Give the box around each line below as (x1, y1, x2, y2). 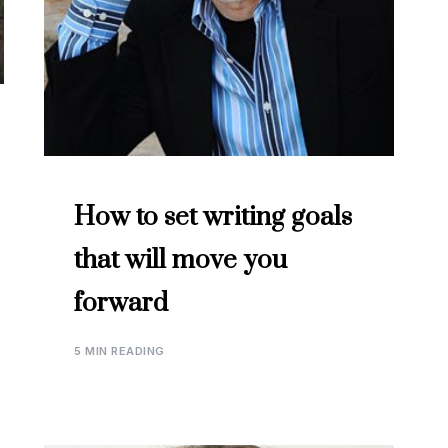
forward (74, 287, 168, 320)
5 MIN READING (74, 344, 165, 358)
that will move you (74, 244, 287, 277)
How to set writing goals (74, 201, 352, 234)
